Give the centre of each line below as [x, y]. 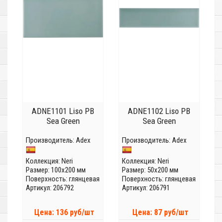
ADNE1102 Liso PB [159, 111]
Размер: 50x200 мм [150, 170]
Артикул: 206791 [146, 188]
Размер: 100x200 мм [56, 170]
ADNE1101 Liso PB [63, 111]
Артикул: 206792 [50, 188]
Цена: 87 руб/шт [160, 213]
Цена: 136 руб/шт [64, 213]
